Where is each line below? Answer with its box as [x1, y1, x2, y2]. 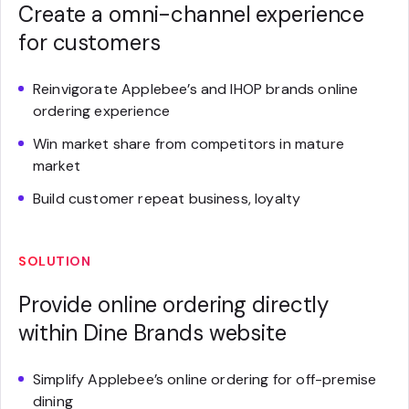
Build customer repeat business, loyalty [33, 189, 301, 208]
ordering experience [33, 101, 171, 121]
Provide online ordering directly [18, 290, 330, 319]
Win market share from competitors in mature [33, 134, 344, 153]
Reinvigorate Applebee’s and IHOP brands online [33, 79, 359, 99]
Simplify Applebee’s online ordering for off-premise [33, 370, 377, 389]
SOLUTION [18, 253, 90, 269]
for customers [18, 28, 161, 57]
